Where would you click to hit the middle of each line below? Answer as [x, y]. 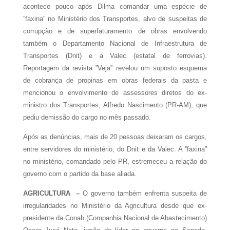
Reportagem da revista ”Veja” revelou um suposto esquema [115, 68]
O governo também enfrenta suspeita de [145, 193]
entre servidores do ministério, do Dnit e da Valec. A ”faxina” [115, 149]
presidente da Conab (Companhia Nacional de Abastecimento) [115, 218]
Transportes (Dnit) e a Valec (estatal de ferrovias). [115, 55]
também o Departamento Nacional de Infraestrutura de [115, 43]
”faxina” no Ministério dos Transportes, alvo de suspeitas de [115, 18]
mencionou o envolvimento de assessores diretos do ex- [115, 92]
